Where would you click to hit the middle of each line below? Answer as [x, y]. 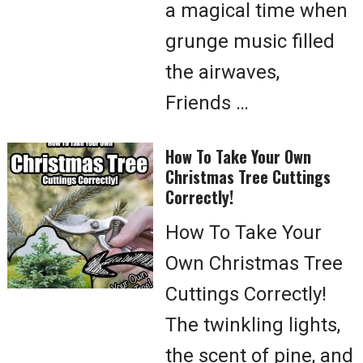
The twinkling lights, [253, 325]
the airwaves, [222, 72]
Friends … [207, 103]
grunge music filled [250, 41]
